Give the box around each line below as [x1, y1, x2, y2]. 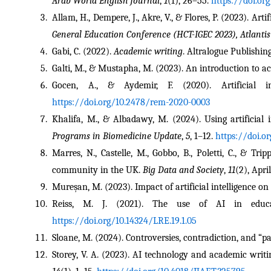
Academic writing [114, 45, 183, 57]
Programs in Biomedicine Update [52, 130, 182, 142]
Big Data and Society [143, 164, 224, 175]
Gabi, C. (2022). [52, 45, 114, 57]
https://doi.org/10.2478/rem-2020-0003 [52, 96, 211, 108]
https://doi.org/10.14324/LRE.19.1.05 [52, 215, 197, 226]
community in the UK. [52, 164, 143, 175]
